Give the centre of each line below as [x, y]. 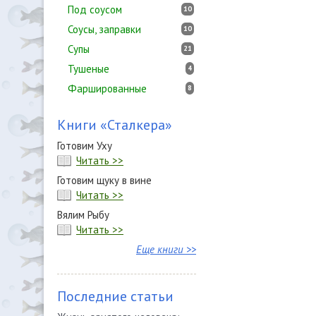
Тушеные [89, 69]
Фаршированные [107, 89]
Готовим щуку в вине [104, 180]
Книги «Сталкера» [115, 125]
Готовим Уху [85, 146]
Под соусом [95, 10]
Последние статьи [115, 296]
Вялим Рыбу [83, 215]
